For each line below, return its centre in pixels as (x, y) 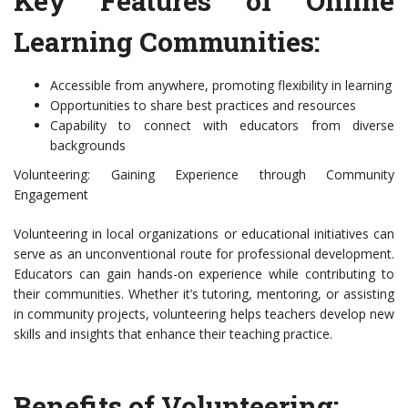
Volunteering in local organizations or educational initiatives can (204, 234)
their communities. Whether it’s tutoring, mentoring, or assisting (204, 294)
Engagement (51, 195)
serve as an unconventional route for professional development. (204, 254)
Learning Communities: (167, 42)
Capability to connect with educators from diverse (222, 126)
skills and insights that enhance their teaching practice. (173, 334)
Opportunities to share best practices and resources (203, 106)
